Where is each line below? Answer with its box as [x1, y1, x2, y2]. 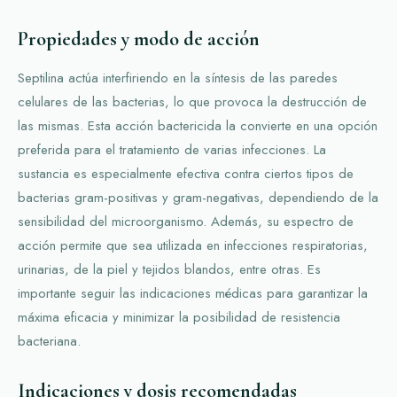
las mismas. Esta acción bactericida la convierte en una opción [18, 115, 378, 136]
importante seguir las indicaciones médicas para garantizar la [18, 283, 368, 303]
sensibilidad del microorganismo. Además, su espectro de [18, 211, 354, 231]
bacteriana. [18, 331, 81, 351]
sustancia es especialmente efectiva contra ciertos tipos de [18, 163, 354, 183]
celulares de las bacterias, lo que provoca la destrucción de [18, 91, 367, 112]
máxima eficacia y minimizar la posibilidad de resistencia [18, 307, 340, 327]
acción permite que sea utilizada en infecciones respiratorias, [18, 235, 368, 255]
